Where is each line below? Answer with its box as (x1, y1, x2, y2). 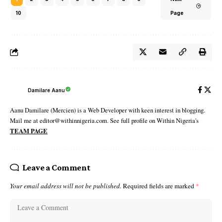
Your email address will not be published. (10, 181, 121, 191)
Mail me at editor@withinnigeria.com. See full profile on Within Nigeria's (10, 116, 199, 125)
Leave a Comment (22, 163, 91, 173)
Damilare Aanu (28, 87, 65, 93)
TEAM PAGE (10, 126, 48, 136)
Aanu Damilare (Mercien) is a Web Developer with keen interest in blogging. (10, 106, 205, 115)
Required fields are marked (123, 181, 196, 191)
